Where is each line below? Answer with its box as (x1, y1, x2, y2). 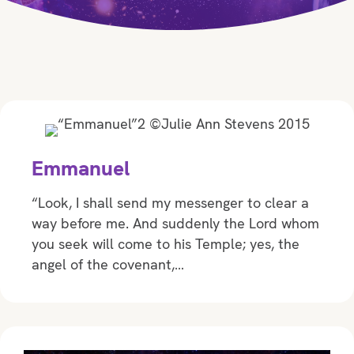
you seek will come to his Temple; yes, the (32, 235, 299, 254)
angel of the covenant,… (32, 255, 184, 274)
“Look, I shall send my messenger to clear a (32, 194, 309, 213)
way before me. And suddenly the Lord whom (32, 214, 319, 233)
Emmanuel (32, 155, 130, 183)
